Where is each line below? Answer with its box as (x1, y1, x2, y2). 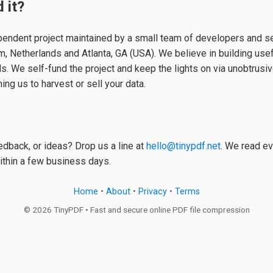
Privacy (138, 186, 167, 197)
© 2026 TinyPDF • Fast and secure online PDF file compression (23, 205, 250, 215)
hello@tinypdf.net (146, 140, 221, 152)
